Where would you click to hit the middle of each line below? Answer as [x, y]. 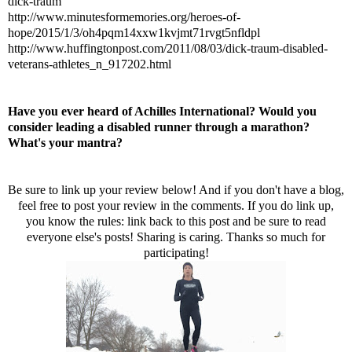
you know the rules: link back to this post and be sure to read [176, 221]
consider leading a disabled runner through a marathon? [159, 126]
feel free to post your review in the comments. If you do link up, [176, 205]
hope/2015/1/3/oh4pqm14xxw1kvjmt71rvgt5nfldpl [134, 32]
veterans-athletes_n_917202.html [90, 64]
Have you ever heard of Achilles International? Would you [162, 111]
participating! [176, 252]
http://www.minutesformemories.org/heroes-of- [124, 16]
